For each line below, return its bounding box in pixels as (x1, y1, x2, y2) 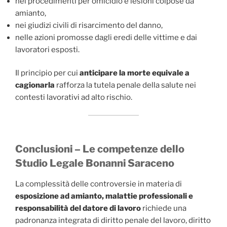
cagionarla (15, 81, 55, 90)
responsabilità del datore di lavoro (15, 204, 141, 213)
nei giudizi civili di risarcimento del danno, (15, 20, 163, 30)
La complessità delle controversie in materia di (15, 179, 182, 189)
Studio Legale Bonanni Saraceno (15, 157, 174, 170)
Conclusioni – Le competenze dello (15, 143, 184, 156)
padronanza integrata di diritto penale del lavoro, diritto (15, 216, 211, 225)
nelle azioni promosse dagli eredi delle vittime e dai (15, 32, 197, 42)
